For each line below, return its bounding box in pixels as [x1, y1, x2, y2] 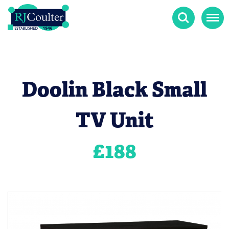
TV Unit [75, 106, 154, 133]
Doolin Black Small [22, 76, 207, 103]
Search [172, 7, 196, 17]
